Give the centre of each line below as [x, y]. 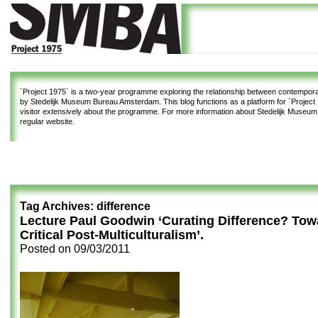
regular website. [47, 121]
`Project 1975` [44, 92]
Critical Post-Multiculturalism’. [112, 235]
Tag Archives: [58, 206]
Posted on [47, 249]
